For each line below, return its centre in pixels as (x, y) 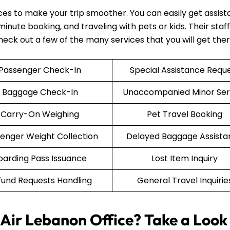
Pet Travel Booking (185, 114)
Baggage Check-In (40, 92)
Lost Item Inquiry (185, 158)
